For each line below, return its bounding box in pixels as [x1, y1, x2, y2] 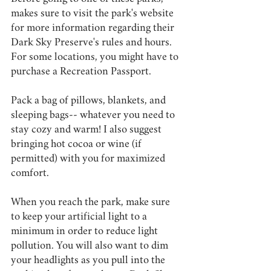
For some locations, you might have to [11, 53, 181, 63]
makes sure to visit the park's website [11, 9, 176, 19]
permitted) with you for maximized [11, 154, 168, 165]
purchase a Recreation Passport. [11, 67, 151, 77]
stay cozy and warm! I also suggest [11, 125, 164, 135]
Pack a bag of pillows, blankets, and [11, 96, 168, 106]
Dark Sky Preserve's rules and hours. [11, 38, 174, 48]
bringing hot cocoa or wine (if [11, 140, 144, 150]
